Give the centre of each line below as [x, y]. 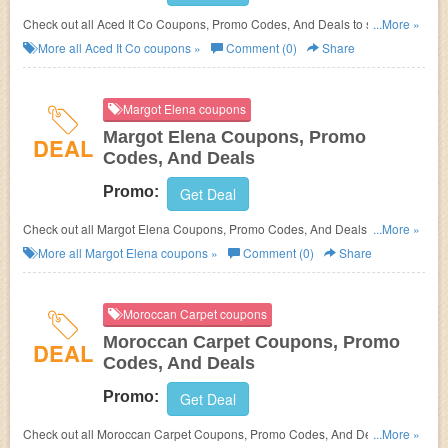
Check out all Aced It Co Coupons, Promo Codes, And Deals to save [207, 23]
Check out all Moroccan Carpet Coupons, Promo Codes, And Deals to [60, 433]
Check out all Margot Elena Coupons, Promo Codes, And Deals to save [216, 228]
